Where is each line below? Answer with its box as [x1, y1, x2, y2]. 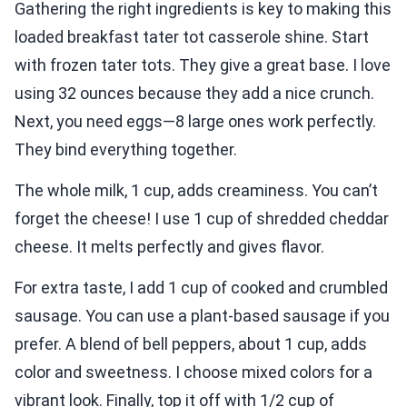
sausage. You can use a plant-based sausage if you [15, 306, 390, 326]
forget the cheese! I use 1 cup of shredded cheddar [15, 209, 389, 229]
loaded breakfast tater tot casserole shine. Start [15, 27, 369, 47]
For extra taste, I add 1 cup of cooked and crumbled [15, 278, 388, 298]
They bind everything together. [15, 140, 237, 160]
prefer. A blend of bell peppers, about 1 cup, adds [15, 334, 367, 354]
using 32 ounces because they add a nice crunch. [15, 84, 374, 104]
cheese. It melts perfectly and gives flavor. [15, 237, 324, 257]
